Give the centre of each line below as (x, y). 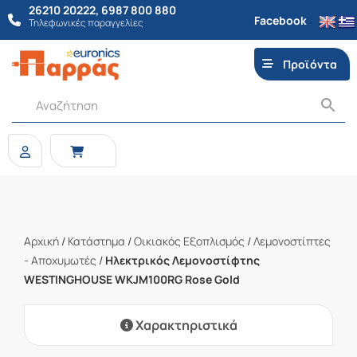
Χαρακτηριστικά (185, 325)
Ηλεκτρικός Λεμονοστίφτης (182, 260)
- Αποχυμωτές (60, 260)
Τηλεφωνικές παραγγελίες (86, 23)
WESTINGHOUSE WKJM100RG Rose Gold (132, 279)
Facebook (280, 20)
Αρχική (41, 241)
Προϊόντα (310, 64)
